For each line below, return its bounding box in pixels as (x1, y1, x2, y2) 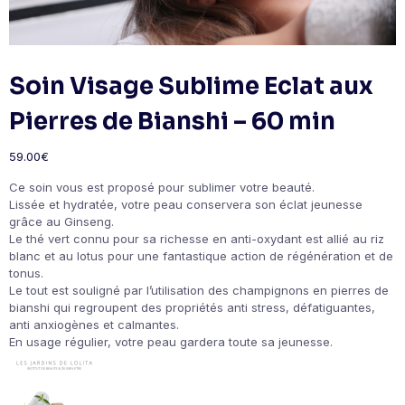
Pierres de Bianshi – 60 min (9, 107, 335, 137)
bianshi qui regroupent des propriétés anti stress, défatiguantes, (9, 300, 375, 316)
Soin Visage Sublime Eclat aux (9, 71, 373, 102)
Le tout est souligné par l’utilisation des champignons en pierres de (9, 283, 389, 298)
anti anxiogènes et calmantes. (9, 317, 179, 333)
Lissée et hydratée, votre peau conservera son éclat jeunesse (9, 197, 363, 212)
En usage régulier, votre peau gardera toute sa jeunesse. (9, 334, 333, 350)
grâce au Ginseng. (9, 214, 114, 230)
